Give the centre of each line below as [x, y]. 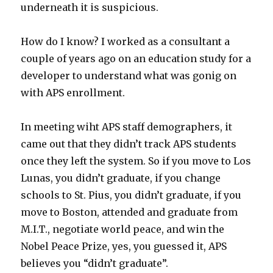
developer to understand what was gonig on [129, 75]
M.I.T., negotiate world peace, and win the [123, 229]
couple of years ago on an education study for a [136, 58]
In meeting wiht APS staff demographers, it [127, 126]
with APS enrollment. [73, 92]
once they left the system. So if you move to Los [136, 161]
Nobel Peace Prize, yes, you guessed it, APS [124, 246]
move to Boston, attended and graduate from [129, 212]
